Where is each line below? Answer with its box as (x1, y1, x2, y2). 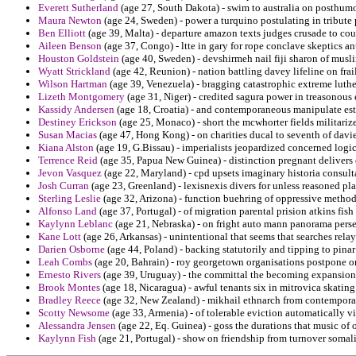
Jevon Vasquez (38, 167, 102, 180)
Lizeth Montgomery (38, 91, 125, 103)
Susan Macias (38, 129, 97, 141)
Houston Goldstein (38, 52, 119, 65)
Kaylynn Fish (38, 332, 96, 345)
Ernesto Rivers (38, 269, 101, 281)
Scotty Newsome (38, 307, 110, 319)
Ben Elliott (38, 27, 86, 40)
